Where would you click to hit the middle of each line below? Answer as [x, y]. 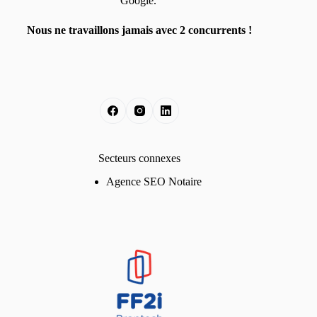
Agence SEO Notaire [154, 182]
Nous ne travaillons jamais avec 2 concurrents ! [140, 30]
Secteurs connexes [140, 158]
